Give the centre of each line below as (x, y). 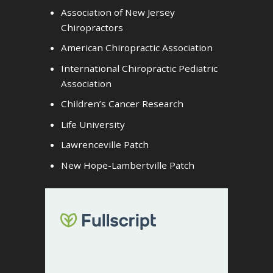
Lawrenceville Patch (105, 144)
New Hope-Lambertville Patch (128, 165)
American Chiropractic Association (137, 48)
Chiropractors (92, 27)
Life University (93, 124)
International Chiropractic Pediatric (140, 68)
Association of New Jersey (118, 12)
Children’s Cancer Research (122, 104)
